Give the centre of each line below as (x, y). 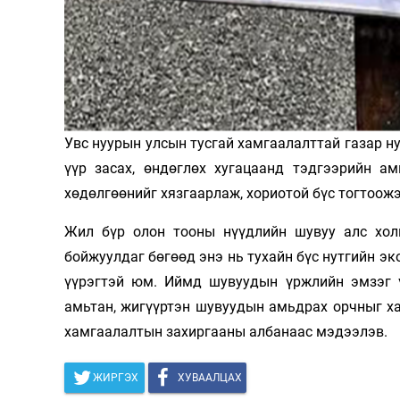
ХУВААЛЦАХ (210, 377)
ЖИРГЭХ (116, 377)
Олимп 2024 (332, 24)
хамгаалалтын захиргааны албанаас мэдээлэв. (226, 331)
